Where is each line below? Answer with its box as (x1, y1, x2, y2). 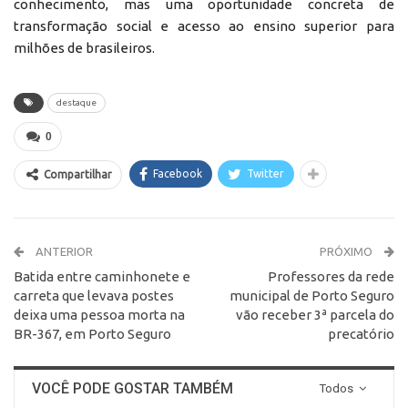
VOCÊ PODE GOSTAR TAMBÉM (32, 379, 233, 397)
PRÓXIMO (320, 244, 375, 258)
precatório (328, 325, 394, 342)
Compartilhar (44, 168, 112, 180)
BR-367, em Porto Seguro (14, 325, 171, 342)
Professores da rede (268, 268, 394, 284)
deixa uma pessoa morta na (14, 306, 185, 322)
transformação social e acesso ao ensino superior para (14, 17, 394, 34)
